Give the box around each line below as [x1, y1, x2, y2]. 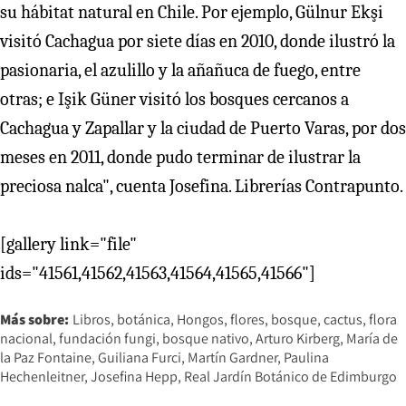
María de [346, 328, 398, 348]
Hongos [177, 309, 224, 329]
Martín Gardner [188, 347, 277, 367]
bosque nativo [162, 328, 249, 348]
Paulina [284, 347, 329, 367]
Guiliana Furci [98, 347, 181, 367]
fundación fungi [59, 328, 156, 348]
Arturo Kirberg [256, 328, 340, 348]
